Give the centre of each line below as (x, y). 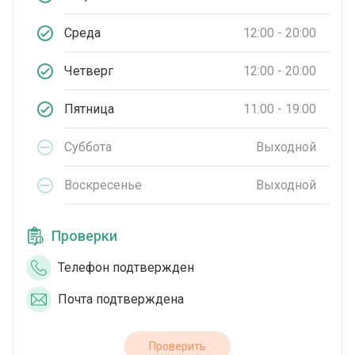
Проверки (84, 236)
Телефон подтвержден (126, 268)
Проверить (177, 347)
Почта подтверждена (121, 300)
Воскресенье (103, 185)
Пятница (89, 109)
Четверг (89, 71)
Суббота (88, 147)
